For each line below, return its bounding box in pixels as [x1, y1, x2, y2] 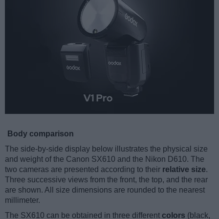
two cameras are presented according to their [5, 165, 162, 174]
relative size [162, 165, 206, 174]
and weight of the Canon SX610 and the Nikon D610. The [5, 155, 204, 164]
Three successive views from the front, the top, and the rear [5, 175, 208, 184]
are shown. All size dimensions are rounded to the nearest [5, 186, 205, 195]
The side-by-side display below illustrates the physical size [5, 145, 208, 153]
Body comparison [7, 130, 74, 138]
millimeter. [5, 196, 40, 205]
